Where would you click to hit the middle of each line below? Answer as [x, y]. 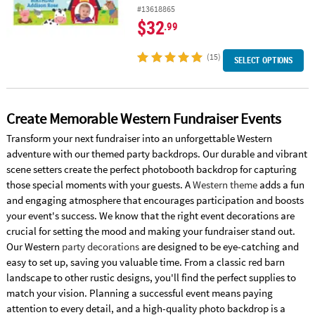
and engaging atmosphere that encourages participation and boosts [155, 200]
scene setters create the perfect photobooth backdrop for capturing [151, 169]
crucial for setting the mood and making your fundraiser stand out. [150, 231]
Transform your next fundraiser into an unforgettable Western [139, 139]
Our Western [34, 247]
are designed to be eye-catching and [219, 247]
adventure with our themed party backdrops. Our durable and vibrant [156, 154]
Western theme [225, 185]
